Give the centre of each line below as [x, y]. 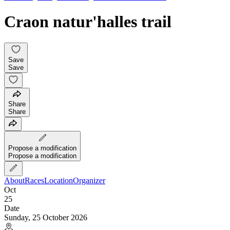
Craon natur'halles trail [88, 22]
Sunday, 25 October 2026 [46, 217]
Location [59, 180]
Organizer [89, 180]
